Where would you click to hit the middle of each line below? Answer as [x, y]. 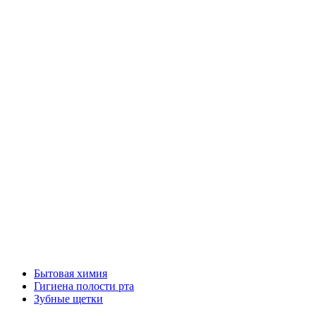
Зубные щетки [68, 299]
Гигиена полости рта [84, 286]
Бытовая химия [71, 273]
